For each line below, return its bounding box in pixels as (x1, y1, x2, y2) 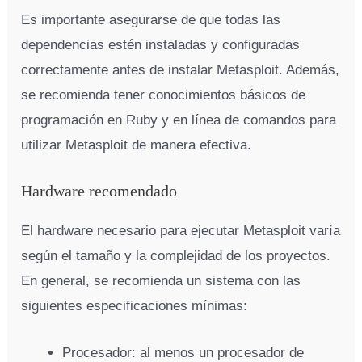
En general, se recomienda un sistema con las (21, 273, 301, 289)
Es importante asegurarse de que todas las (21, 11, 281, 27)
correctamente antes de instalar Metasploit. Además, (21, 61, 340, 78)
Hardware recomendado (21, 182, 178, 200)
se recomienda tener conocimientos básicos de (21, 86, 306, 103)
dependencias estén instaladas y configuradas (21, 36, 301, 53)
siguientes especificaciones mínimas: (21, 298, 248, 314)
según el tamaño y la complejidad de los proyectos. (21, 248, 331, 264)
